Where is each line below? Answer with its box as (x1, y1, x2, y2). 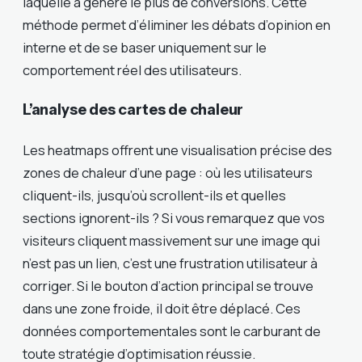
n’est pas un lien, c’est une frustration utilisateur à (23, 253, 318, 272)
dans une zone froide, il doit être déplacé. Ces (23, 298, 301, 318)
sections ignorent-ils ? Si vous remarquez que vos (23, 208, 325, 227)
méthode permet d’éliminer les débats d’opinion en (23, 15, 330, 35)
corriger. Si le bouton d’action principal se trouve (23, 276, 314, 295)
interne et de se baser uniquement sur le (23, 38, 267, 57)
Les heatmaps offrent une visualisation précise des (23, 140, 332, 159)
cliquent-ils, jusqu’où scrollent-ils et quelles (23, 185, 286, 204)
